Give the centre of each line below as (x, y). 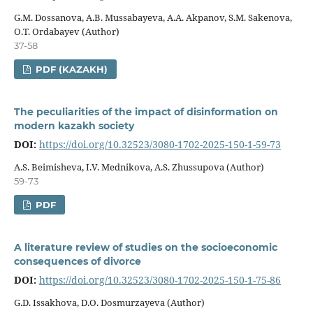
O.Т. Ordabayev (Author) (66, 31)
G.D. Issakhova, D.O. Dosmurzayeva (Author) (109, 302)
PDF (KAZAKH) (71, 69)
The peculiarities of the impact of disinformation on (146, 111)
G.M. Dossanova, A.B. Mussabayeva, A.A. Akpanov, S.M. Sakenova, (153, 17)
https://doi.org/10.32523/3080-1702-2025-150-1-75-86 (160, 279)
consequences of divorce (77, 261)
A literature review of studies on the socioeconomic (145, 247)
